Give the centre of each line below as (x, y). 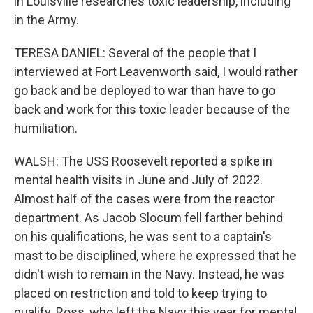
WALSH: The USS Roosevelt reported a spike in (143, 161)
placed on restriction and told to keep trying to (140, 293)
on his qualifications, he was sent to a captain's (143, 236)
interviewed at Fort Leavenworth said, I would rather (156, 72)
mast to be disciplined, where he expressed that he (155, 255)
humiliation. (46, 128)
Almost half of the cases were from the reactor (144, 199)
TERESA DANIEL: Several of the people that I (135, 53)
